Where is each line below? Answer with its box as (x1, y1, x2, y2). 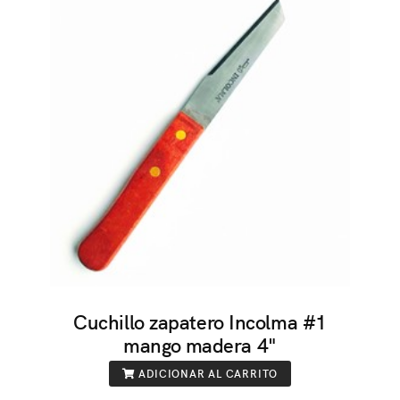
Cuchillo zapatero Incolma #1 (73, 307, 327, 335)
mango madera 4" (123, 330, 277, 358)
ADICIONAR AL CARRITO (135, 365, 279, 381)
